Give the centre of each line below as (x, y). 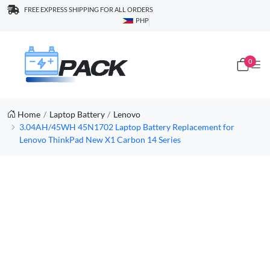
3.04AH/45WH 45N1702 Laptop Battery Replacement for (127, 127)
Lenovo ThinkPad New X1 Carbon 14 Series (100, 139)
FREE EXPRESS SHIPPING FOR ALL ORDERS (89, 9)
